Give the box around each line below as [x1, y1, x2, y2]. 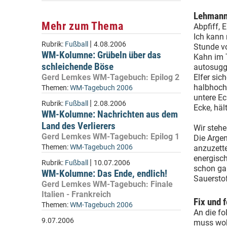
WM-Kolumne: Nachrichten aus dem [42, 108, 178, 120]
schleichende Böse [42, 61, 113, 72]
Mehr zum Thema [42, 19, 124, 32]
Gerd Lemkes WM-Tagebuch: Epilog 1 [42, 132, 179, 141]
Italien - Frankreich [42, 190, 111, 199]
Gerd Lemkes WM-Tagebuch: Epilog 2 [42, 72, 179, 82]
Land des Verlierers [42, 120, 116, 132]
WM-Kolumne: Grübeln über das [42, 49, 161, 61]
